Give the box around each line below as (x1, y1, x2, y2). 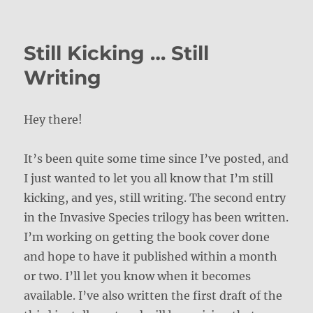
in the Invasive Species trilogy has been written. (24, 210, 289, 224)
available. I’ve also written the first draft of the (24, 288, 283, 303)
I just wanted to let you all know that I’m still (24, 170, 274, 185)
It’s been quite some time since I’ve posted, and (24, 151, 289, 166)
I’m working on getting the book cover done (24, 229, 270, 244)
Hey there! (24, 112, 83, 126)
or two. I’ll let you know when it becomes (24, 268, 252, 283)
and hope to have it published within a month (24, 249, 278, 263)
